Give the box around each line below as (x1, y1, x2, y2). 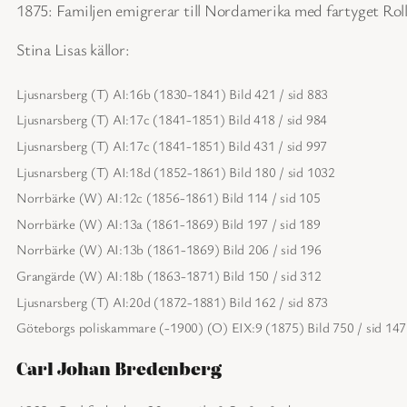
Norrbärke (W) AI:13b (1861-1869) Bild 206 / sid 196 (16, 239, 322, 258)
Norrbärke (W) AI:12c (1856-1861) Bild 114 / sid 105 (16, 187, 321, 206)
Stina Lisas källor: (16, 37, 130, 60)
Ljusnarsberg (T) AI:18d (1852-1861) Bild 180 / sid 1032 (16, 162, 335, 181)
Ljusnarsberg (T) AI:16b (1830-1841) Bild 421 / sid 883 (16, 84, 329, 103)
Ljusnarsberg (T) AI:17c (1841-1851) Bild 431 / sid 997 (16, 135, 328, 154)
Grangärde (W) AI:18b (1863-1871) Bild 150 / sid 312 (16, 265, 322, 284)
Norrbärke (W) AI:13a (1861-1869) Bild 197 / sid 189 (16, 213, 321, 233)
